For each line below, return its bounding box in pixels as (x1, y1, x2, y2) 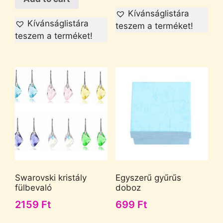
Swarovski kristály (15, 173, 87, 183)
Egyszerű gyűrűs (115, 173, 181, 183)
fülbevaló (15, 183, 52, 193)
